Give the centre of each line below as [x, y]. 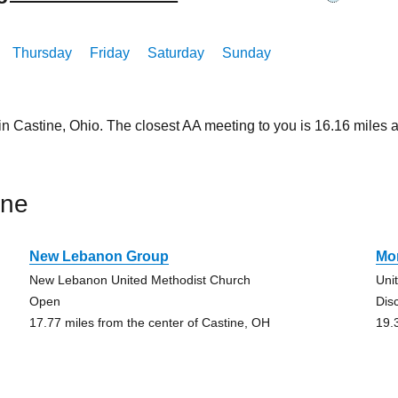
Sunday [247, 53]
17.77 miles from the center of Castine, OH [149, 322]
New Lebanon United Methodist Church [139, 280]
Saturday [176, 53]
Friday [110, 53]
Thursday [43, 53]
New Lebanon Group [99, 256]
